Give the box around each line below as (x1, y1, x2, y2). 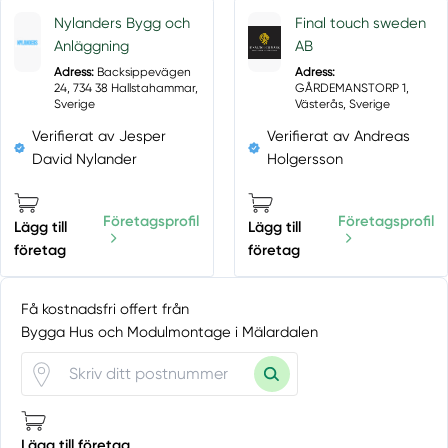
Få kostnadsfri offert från (21, 299, 190, 318)
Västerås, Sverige (294, 96, 390, 111)
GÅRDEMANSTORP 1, (294, 80, 409, 95)
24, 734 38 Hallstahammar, (54, 80, 199, 95)
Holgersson (267, 150, 344, 169)
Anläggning (54, 37, 130, 56)
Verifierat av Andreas (267, 127, 411, 146)
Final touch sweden (294, 14, 426, 33)
